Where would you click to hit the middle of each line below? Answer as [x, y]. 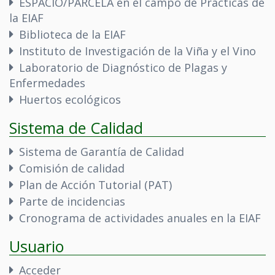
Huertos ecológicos [70, 99]
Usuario [37, 246]
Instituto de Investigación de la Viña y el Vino [137, 51]
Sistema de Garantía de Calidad [102, 152]
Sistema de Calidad [76, 128]
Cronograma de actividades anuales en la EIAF [140, 218]
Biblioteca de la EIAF [72, 34]
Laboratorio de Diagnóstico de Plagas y [123, 68]
